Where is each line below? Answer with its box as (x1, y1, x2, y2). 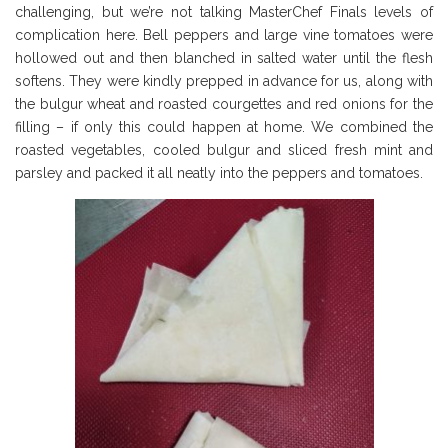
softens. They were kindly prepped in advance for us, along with (15, 72, 433, 89)
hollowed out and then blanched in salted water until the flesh (15, 49, 433, 66)
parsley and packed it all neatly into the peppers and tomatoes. (15, 164, 423, 181)
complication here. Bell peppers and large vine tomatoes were (15, 26, 433, 43)
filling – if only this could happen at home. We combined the (15, 118, 433, 135)
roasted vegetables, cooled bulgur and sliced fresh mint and (15, 141, 433, 158)
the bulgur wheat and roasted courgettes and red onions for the (15, 95, 433, 112)
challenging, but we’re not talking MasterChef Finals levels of (15, 3, 433, 20)
